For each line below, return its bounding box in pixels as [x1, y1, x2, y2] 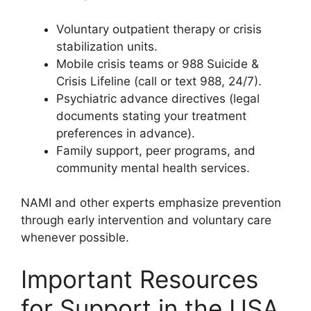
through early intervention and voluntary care [21, 213, 271, 227]
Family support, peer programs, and [56, 143, 255, 158]
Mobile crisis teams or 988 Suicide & [56, 56, 259, 71]
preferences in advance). [56, 126, 195, 140]
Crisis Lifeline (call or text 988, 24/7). [56, 74, 262, 88]
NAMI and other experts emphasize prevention [21, 196, 281, 210]
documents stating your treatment [56, 108, 246, 123]
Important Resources [21, 264, 258, 294]
